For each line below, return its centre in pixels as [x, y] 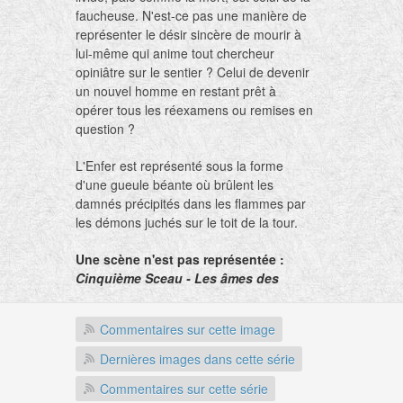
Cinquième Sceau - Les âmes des [177, 278]
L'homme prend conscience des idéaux [187, 333]
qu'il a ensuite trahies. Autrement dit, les [189, 390]
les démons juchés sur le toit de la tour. [187, 222]
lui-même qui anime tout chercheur [175, 53]
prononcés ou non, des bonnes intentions [193, 371]
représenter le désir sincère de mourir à [188, 34]
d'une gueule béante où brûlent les [175, 184]
